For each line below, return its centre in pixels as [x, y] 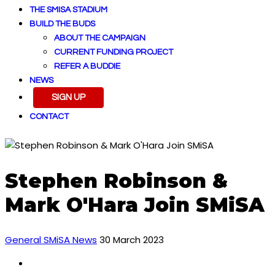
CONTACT [49, 117]
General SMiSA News [51, 240]
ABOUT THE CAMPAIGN [100, 38]
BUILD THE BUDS [62, 24]
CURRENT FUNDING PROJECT [114, 52]
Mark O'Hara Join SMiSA [135, 204]
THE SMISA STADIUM [68, 10]
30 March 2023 [132, 240]
